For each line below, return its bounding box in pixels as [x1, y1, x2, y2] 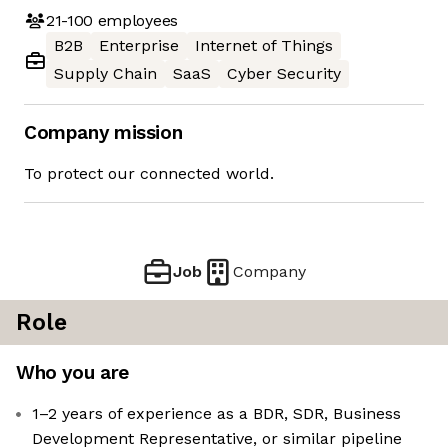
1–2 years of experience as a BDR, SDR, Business [32, 404, 401, 424]
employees [93, 10, 178, 30]
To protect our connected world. [24, 164, 274, 184]
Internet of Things [195, 36, 333, 56]
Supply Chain [54, 64, 157, 84]
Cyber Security [227, 64, 341, 84]
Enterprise [99, 36, 179, 56]
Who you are [16, 361, 129, 385]
